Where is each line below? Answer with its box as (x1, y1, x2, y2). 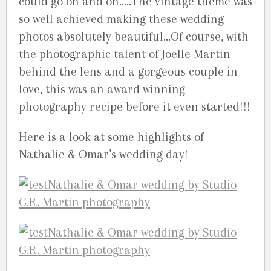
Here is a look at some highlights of (19, 130, 204, 144)
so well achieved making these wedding (19, 11, 224, 26)
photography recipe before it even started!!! (19, 99, 250, 114)
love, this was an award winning (19, 82, 185, 96)
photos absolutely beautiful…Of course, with (19, 29, 249, 44)
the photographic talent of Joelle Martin (19, 47, 230, 61)
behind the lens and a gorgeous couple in (19, 64, 238, 79)
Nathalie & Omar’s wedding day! (19, 148, 188, 162)
